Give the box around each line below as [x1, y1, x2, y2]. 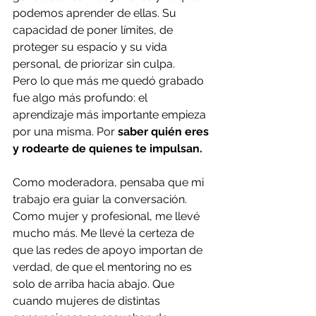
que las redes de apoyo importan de [13, 243, 205, 257]
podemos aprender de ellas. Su [13, 6, 179, 20]
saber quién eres [118, 125, 212, 138]
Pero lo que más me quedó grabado [13, 74, 207, 87]
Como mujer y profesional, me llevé [13, 209, 202, 223]
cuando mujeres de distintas [13, 294, 163, 308]
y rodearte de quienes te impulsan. [13, 142, 202, 155]
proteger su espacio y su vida [13, 40, 170, 54]
